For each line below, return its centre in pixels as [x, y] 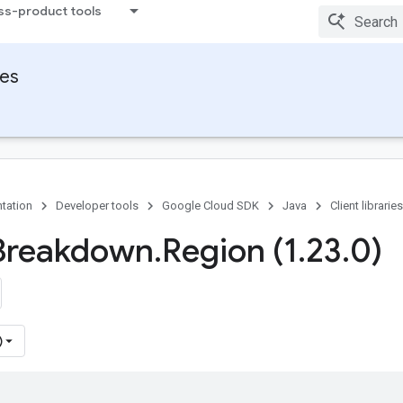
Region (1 [230, 251]
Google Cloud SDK [210, 206]
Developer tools [97, 206]
